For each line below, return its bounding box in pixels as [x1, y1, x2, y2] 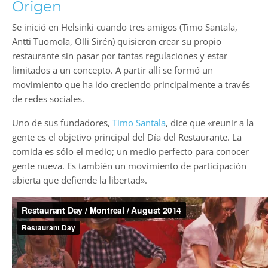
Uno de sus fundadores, [12, 116, 112, 129]
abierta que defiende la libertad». [12, 173, 147, 186]
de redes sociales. [12, 92, 84, 105]
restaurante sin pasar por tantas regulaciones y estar [12, 49, 227, 62]
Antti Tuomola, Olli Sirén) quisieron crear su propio [12, 35, 221, 47]
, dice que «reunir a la [166, 116, 254, 129]
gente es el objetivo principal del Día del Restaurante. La [12, 130, 242, 143]
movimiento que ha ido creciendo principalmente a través [12, 78, 250, 90]
